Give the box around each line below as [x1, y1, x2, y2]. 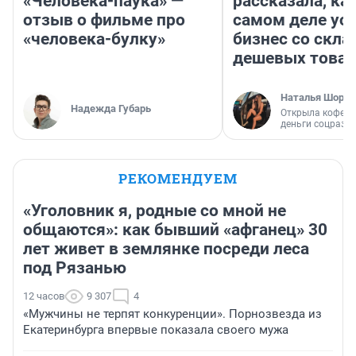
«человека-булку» [23, 29, 165, 48]
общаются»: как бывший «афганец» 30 [23, 219, 327, 239]
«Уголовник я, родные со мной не [23, 200, 286, 220]
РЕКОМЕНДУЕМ [118, 168, 238, 188]
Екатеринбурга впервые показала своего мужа [23, 322, 288, 337]
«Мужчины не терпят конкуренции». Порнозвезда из [23, 306, 322, 321]
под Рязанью [23, 257, 126, 277]
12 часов [23, 289, 64, 302]
